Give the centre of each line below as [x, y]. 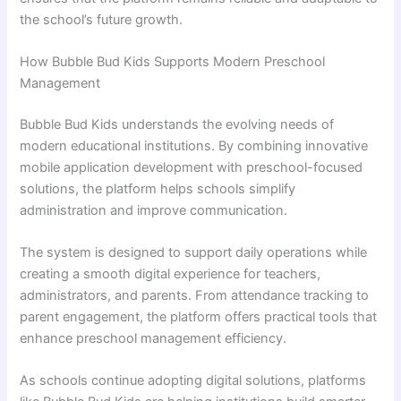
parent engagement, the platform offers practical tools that [199, 317]
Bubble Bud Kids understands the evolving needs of [177, 124]
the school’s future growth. [102, 19]
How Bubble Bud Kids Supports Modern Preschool [173, 61]
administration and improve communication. [154, 210]
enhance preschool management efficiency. [154, 339]
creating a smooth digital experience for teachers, [171, 274]
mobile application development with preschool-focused [192, 167]
